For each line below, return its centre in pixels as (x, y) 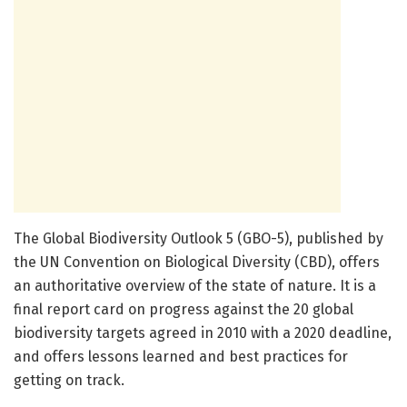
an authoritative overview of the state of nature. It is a (195, 286)
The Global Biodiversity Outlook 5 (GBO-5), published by (199, 239)
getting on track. (69, 381)
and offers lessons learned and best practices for (181, 357)
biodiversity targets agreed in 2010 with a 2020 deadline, (203, 333)
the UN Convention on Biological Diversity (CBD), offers (197, 263)
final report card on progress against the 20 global (184, 310)
